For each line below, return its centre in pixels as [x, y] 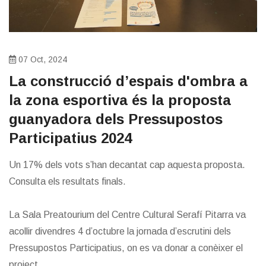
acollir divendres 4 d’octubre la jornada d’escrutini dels [120, 232]
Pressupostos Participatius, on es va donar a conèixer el [126, 248]
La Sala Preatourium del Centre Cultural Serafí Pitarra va [127, 215]
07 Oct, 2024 [42, 60]
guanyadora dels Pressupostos [116, 119]
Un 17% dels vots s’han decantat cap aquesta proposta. [127, 165]
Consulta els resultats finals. [67, 182]
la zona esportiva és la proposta [120, 100]
